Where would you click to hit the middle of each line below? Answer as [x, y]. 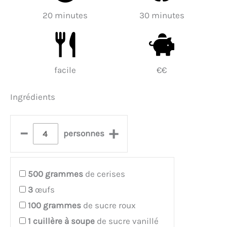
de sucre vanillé [127, 221]
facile [65, 70]
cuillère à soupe [64, 221]
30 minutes [162, 15]
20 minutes [65, 15]
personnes [84, 134]
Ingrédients [33, 97]
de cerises [104, 174]
